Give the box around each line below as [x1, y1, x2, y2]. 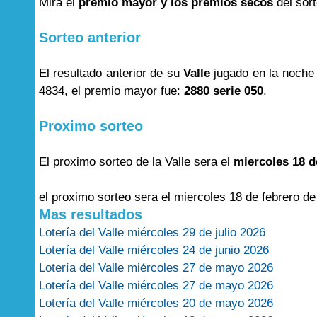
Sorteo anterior [39, 30, 141, 45]
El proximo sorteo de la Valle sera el [39, 155, 234, 168]
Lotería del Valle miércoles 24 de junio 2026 [39, 243, 269, 257]
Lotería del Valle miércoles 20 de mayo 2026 [39, 296, 273, 310]
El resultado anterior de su [39, 67, 183, 80]
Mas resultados [39, 207, 142, 222]
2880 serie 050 [184, 84, 263, 98]
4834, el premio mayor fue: [39, 84, 184, 98]
